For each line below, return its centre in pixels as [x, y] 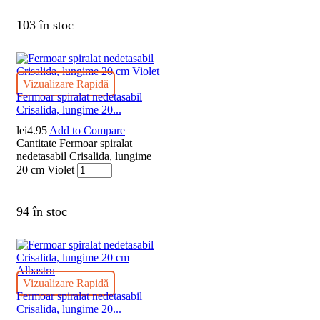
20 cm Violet [45, 170]
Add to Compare [87, 131]
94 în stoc [42, 212]
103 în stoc [45, 25]
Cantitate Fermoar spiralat [74, 144]
